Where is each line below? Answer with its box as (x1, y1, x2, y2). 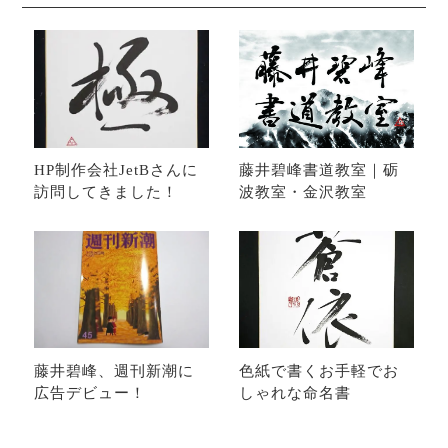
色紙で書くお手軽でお (239, 362, 400, 379)
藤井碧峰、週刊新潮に (33, 362, 194, 379)
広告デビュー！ (33, 384, 146, 401)
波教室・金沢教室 (239, 184, 368, 201)
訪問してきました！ (33, 184, 178, 201)
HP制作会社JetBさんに (33, 162, 198, 179)
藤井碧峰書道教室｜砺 (239, 162, 400, 179)
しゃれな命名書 (239, 384, 352, 401)
